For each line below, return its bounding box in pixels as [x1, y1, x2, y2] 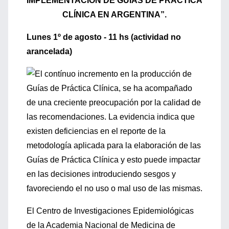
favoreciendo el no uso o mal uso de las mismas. [27, 184, 202, 193]
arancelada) [27, 47, 72, 56]
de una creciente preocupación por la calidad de [27, 98, 201, 107]
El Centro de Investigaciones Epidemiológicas [27, 207, 194, 215]
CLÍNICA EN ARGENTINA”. [62, 10, 167, 19]
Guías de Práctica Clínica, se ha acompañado [27, 84, 192, 93]
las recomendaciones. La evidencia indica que [27, 112, 195, 121]
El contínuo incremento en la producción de [35, 70, 192, 78]
